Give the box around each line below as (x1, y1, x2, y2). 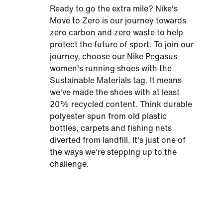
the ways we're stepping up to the (50, 148, 177, 156)
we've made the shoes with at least (50, 88, 180, 97)
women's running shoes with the (50, 64, 172, 73)
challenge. (50, 160, 89, 168)
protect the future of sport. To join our (50, 40, 194, 49)
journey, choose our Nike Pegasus (50, 52, 177, 61)
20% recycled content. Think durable (50, 100, 192, 109)
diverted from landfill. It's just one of (50, 136, 186, 144)
